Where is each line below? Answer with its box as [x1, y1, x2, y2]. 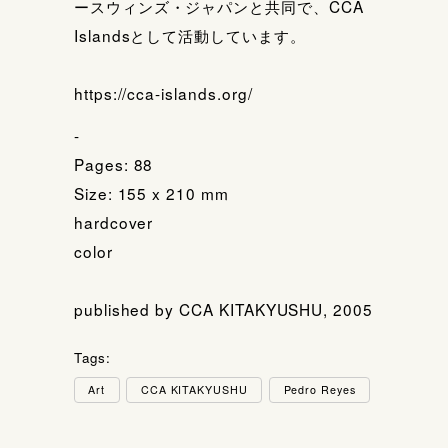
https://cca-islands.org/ [73, 81, 253, 104]
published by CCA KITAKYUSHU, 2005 [73, 298, 373, 321]
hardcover [73, 211, 154, 234]
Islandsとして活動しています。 [73, 23, 306, 46]
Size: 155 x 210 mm [73, 182, 229, 205]
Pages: [73, 153, 134, 176]
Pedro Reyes [283, 382, 356, 398]
